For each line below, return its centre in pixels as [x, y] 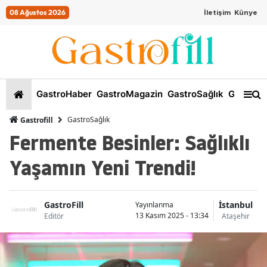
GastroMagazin [128, 94]
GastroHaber [63, 94]
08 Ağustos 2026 [38, 12]
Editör [54, 216]
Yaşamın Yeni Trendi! [103, 167]
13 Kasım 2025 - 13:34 [172, 215]
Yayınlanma [154, 204]
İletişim [217, 13]
